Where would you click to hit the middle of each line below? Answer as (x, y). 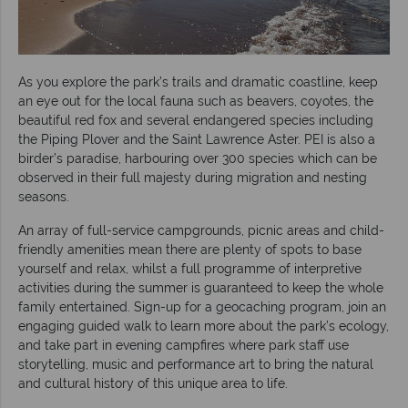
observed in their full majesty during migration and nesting (193, 177)
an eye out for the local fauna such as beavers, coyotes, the (196, 101)
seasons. (44, 196)
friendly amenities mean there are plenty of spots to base (190, 249)
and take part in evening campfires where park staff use (184, 345)
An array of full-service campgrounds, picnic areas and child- (201, 230)
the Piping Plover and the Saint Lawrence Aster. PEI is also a (197, 139)
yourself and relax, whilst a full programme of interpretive (190, 268)
